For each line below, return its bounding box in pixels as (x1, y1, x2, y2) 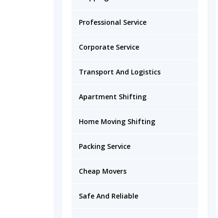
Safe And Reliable (79, 191, 138, 200)
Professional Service (79, 18, 146, 27)
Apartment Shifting (79, 92, 146, 101)
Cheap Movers (79, 166, 127, 176)
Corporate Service (79, 42, 139, 52)
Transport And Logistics (79, 67, 161, 76)
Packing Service (79, 142, 130, 151)
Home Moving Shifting (79, 117, 155, 126)
